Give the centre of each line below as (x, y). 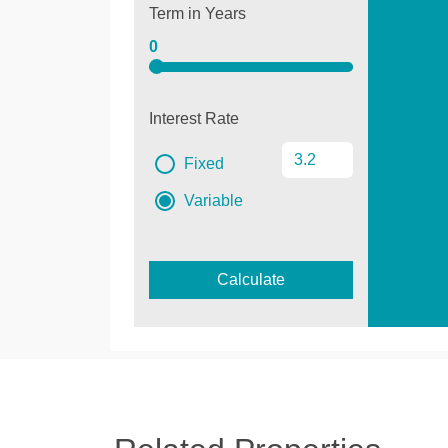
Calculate (250, 279)
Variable (211, 200)
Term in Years (197, 13)
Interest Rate (194, 118)
